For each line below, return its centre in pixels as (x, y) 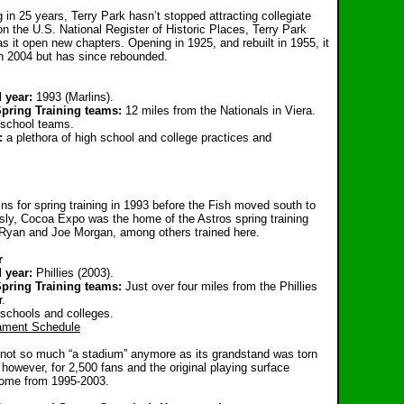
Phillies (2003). (75, 273)
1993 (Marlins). (75, 97)
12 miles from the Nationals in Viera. (220, 110)
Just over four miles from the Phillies (221, 286)
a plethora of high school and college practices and (139, 138)
